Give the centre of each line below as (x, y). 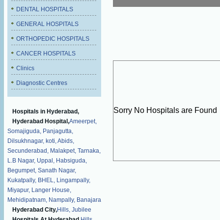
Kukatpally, (22, 180)
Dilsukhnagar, (26, 141)
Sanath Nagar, (57, 170)
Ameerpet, (83, 121)
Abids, (66, 141)
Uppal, (46, 161)
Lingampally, (73, 180)
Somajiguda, (24, 131)
